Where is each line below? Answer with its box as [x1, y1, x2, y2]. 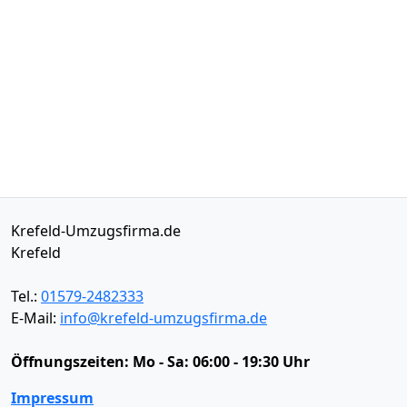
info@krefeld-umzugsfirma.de [60, 308, 267, 328]
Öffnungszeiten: [11, 352, 133, 372]
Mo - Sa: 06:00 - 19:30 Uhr [133, 352, 310, 372]
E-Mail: [11, 308, 60, 328]
